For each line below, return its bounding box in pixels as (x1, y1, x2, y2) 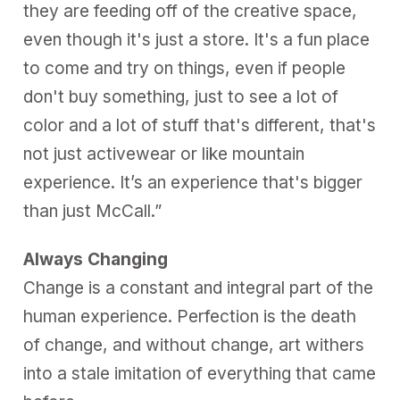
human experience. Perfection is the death (23, 306, 357, 328)
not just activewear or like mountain (23, 143, 305, 164)
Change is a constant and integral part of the (23, 278, 374, 299)
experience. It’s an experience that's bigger (23, 171, 363, 193)
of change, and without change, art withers (23, 335, 365, 356)
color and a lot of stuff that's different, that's (23, 114, 377, 136)
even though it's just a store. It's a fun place (23, 29, 371, 50)
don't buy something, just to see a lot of (23, 86, 339, 107)
